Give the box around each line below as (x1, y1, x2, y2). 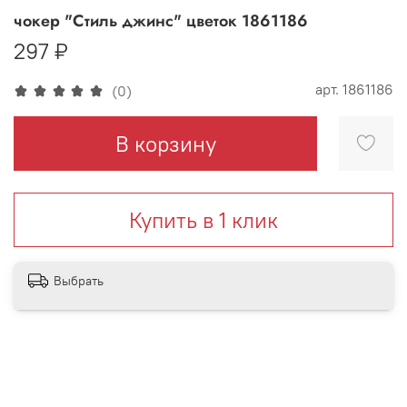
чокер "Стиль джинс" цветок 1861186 (14, 8, 308, 33)
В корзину (114, 129, 216, 157)
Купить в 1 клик (129, 205, 278, 233)
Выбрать (54, 272, 104, 289)
